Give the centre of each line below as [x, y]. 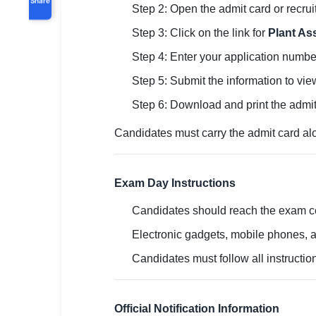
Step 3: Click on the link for [200, 33]
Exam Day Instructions [175, 183]
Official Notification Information [197, 309]
